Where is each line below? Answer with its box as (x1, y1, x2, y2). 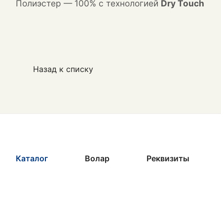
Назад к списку (33, 64, 93, 74)
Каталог (16, 153, 48, 164)
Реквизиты (146, 153, 189, 164)
